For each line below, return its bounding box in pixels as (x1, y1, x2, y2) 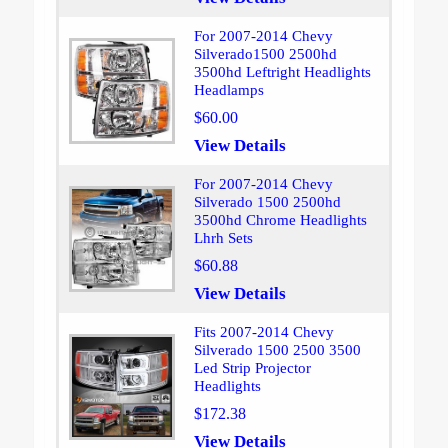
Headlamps (193, 82, 264, 99)
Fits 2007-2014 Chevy (193, 324, 334, 341)
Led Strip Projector (193, 360, 311, 377)
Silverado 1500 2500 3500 (193, 342, 361, 359)
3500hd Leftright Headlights (193, 64, 371, 81)
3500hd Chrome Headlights (193, 212, 367, 229)
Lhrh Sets (193, 230, 253, 247)
